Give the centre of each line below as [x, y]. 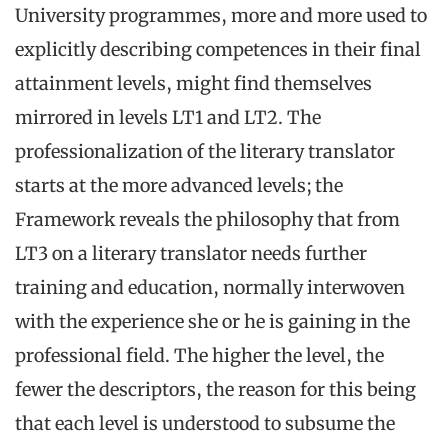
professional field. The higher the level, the [199, 356]
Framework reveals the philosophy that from [207, 220]
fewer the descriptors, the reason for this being [215, 390]
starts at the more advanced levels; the [179, 186]
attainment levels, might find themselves [193, 84]
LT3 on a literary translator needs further [191, 254]
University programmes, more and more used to [221, 16]
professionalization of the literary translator [205, 152]
